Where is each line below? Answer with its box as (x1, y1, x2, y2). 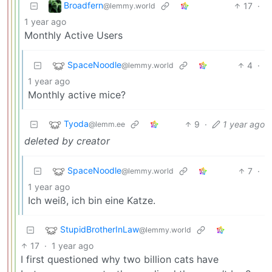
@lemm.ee (89, 120, 125, 129)
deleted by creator (24, 134, 110, 147)
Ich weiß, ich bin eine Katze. (28, 194, 155, 206)
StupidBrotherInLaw (60, 224, 139, 235)
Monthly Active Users (24, 29, 123, 41)
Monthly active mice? (28, 88, 126, 101)
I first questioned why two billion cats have (21, 253, 219, 265)
